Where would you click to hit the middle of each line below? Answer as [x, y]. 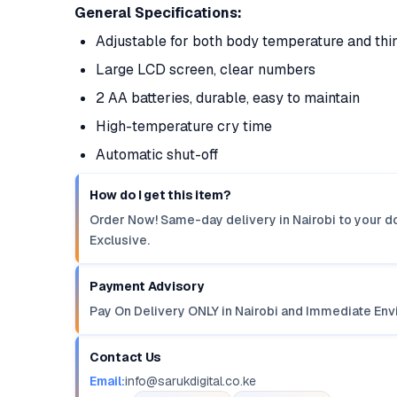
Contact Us [126, 357]
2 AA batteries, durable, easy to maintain [228, 98]
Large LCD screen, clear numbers [206, 70]
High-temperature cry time [184, 126]
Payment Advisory [147, 286]
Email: [107, 381]
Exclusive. [120, 240]
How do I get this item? [160, 195]
